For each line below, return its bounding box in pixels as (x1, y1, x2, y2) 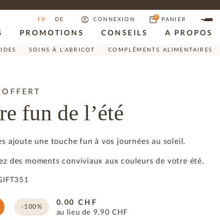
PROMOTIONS (19, 29, 84, 37)
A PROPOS (165, 29, 213, 37)
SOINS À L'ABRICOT (29, 47, 96, 53)
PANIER (161, 17, 186, 22)
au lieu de (56, 208, 91, 216)
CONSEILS (101, 29, 148, 37)
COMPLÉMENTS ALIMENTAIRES (108, 47, 213, 53)
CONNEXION (93, 17, 135, 22)
